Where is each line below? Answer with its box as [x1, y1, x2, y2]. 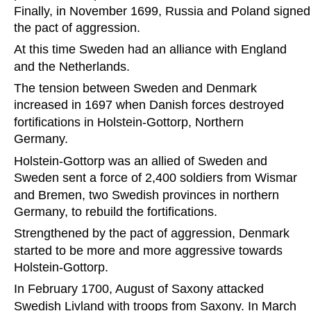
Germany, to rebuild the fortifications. [14, 205, 217, 219]
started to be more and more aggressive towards [14, 243, 286, 258]
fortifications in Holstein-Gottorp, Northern [14, 115, 247, 129]
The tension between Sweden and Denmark [14, 81, 260, 95]
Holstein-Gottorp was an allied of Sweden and [14, 153, 271, 168]
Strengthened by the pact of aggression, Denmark [14, 226, 293, 241]
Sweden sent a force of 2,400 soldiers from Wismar [14, 171, 301, 185]
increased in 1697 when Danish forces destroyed [14, 98, 287, 112]
